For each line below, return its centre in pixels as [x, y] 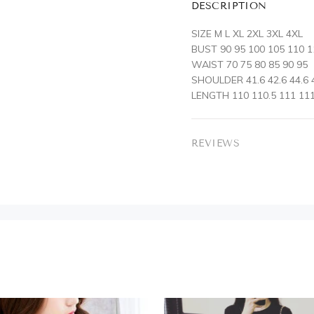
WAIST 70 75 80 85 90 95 [250, 64]
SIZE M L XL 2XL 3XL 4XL [247, 34]
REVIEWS [216, 143]
